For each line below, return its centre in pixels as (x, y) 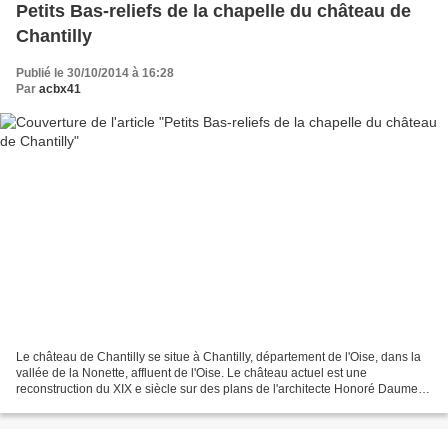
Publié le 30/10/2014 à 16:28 (95, 73)
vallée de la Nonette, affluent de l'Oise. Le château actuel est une (191, 372)
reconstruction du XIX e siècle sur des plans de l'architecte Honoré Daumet (218, 388)
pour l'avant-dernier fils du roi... (99, 404)
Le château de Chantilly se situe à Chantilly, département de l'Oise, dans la (218, 356)
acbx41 (60, 89)
